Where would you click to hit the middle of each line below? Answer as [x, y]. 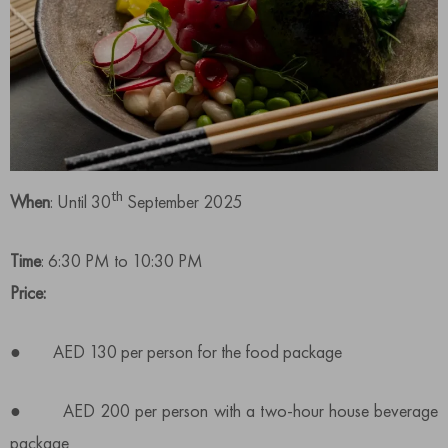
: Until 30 [80, 201]
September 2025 [182, 201]
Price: [28, 292]
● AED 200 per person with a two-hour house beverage [224, 410]
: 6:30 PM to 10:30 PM [122, 260]
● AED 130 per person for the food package [176, 351]
